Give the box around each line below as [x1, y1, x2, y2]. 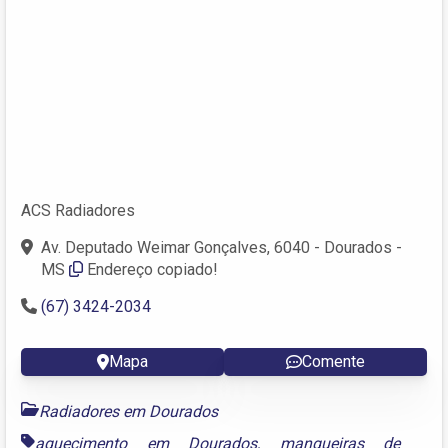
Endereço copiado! [87, 259, 218, 279]
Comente [302, 351, 365, 371]
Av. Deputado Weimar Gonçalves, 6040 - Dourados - [41, 237, 402, 257]
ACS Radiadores [21, 200, 135, 220]
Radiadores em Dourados [39, 401, 218, 421]
